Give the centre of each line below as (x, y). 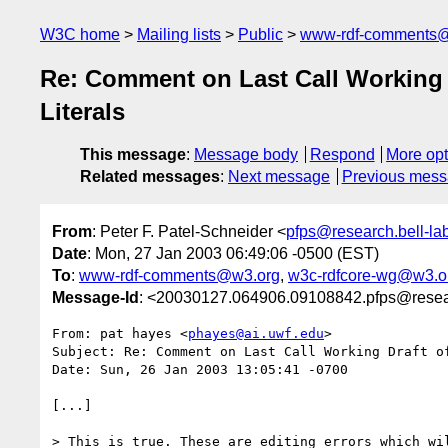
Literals (82, 112)
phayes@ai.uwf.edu (256, 333)
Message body (246, 155)
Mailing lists (179, 34)
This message (133, 155)
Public (260, 34)
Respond (342, 155)
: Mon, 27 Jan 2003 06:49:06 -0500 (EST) (233, 253)
